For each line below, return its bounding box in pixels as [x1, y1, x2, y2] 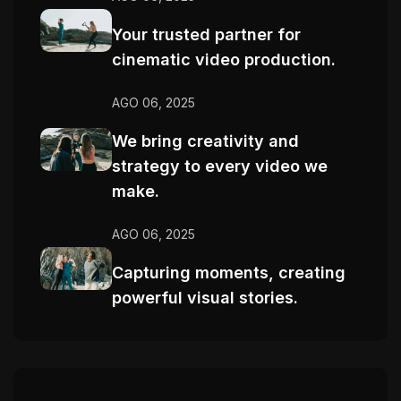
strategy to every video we [112, 157, 328, 175]
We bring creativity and [112, 132, 299, 150]
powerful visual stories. [112, 288, 298, 307]
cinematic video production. [112, 50, 336, 69]
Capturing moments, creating [112, 263, 346, 282]
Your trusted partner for [112, 25, 301, 44]
